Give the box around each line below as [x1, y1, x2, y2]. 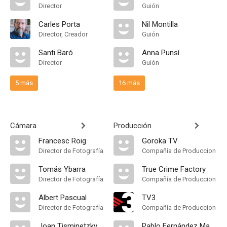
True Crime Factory [142, 165, 206, 174]
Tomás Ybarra [39, 165, 86, 174]
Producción [113, 121, 152, 130]
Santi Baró [39, 48, 73, 57]
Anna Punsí [142, 48, 179, 57]
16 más [119, 79, 140, 87]
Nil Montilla [142, 20, 178, 29]
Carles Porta [39, 20, 80, 29]
